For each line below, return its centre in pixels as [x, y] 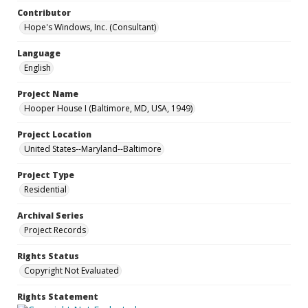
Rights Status [48, 256]
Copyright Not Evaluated [71, 271]
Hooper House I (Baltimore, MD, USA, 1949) [108, 108]
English [37, 68]
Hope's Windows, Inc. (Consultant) [90, 27]
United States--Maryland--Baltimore [93, 149]
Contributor [44, 13]
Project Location [54, 134]
